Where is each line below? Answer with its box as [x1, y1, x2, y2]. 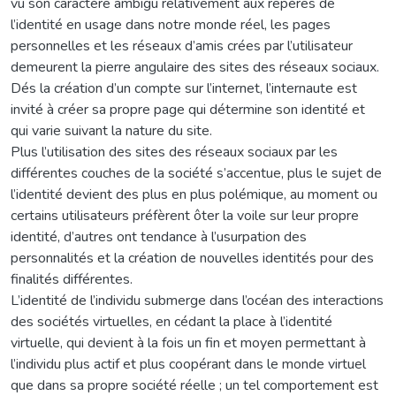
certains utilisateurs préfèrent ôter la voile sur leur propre [11, 205, 359, 225]
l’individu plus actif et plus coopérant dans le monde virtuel [11, 354, 366, 374]
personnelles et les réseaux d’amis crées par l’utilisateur [11, 35, 353, 56]
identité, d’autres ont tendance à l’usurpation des [11, 226, 307, 247]
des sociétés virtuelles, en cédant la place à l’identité [11, 311, 332, 331]
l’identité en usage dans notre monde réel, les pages [11, 14, 331, 34]
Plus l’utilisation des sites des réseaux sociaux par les [11, 141, 338, 162]
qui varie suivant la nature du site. [11, 120, 212, 141]
